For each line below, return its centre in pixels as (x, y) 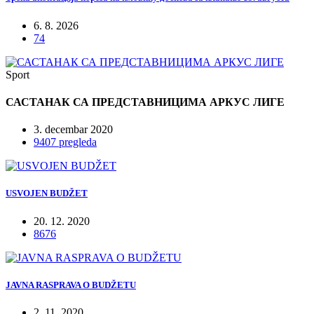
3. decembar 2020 (73, 130)
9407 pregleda (65, 142)
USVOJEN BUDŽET (47, 193)
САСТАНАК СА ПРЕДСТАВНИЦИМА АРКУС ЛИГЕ (145, 102)
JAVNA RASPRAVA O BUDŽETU (71, 285)
